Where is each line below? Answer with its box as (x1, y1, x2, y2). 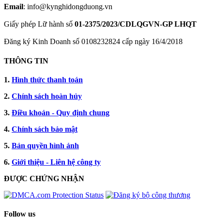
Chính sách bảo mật (12, 124, 77, 133)
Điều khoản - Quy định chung (12, 108, 109, 117)
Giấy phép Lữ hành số (4, 20, 75, 29)
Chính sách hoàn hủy (12, 92, 82, 100)
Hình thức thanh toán (12, 75, 83, 84)
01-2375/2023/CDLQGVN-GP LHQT (75, 20, 197, 29)
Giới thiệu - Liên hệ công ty (12, 157, 101, 166)
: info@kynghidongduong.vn (23, 2, 112, 11)
